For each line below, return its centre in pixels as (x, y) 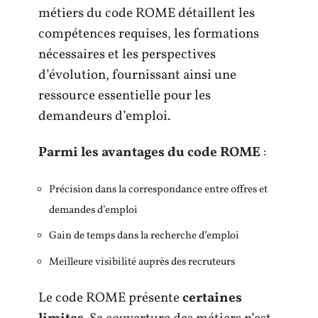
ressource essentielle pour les (125, 95)
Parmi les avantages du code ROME (149, 153)
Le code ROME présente (110, 298)
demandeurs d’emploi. (104, 116)
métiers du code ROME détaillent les (147, 13)
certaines (212, 298)
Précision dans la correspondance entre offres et (158, 190)
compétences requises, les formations (149, 34)
